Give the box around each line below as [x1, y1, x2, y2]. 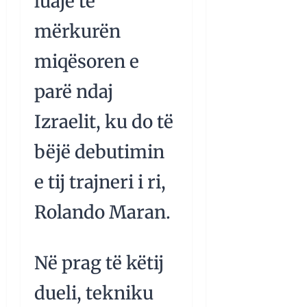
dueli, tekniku [34, 282, 153, 305]
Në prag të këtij [34, 251, 164, 275]
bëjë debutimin [34, 140, 164, 164]
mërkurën [34, 20, 121, 43]
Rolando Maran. [34, 201, 171, 224]
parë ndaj [34, 80, 113, 103]
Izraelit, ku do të [34, 110, 173, 134]
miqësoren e [34, 50, 139, 73]
